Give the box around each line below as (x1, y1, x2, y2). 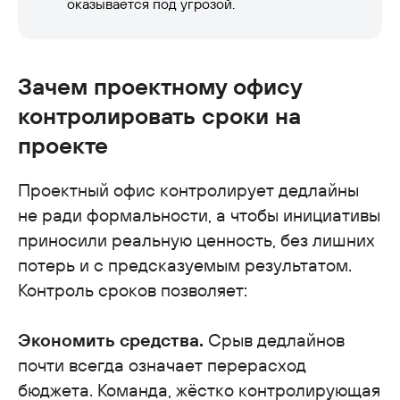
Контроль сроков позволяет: (18, 278, 247, 301)
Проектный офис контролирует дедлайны (18, 178, 359, 201)
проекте (18, 129, 108, 160)
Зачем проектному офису (18, 71, 302, 101)
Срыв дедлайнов (204, 328, 345, 351)
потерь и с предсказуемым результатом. (18, 253, 352, 276)
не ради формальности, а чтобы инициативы (18, 203, 380, 226)
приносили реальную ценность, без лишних (18, 228, 375, 251)
